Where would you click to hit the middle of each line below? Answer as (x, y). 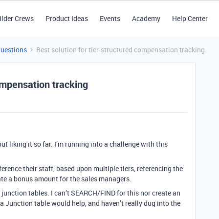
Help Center (190, 18)
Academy (146, 18)
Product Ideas (66, 18)
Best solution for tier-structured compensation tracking (120, 50)
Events (110, 18)
